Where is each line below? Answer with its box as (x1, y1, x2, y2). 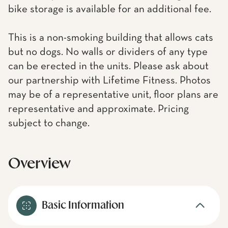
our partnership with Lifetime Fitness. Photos (8, 75, 211, 86)
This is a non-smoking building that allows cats (8, 33, 213, 43)
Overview (8, 157, 71, 171)
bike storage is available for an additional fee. (8, 4, 211, 15)
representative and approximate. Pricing (8, 104, 189, 115)
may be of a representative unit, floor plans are (8, 90, 218, 100)
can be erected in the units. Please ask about (8, 61, 209, 72)
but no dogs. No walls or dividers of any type (8, 47, 208, 58)
